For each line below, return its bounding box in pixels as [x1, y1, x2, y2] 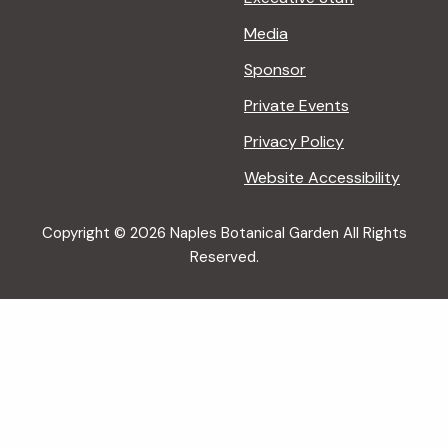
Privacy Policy [244, 130, 344, 152]
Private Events [244, 94, 349, 116]
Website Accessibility [244, 166, 400, 188]
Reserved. [189, 246, 259, 267]
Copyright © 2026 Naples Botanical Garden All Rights [41, 222, 407, 243]
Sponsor [244, 58, 306, 80]
